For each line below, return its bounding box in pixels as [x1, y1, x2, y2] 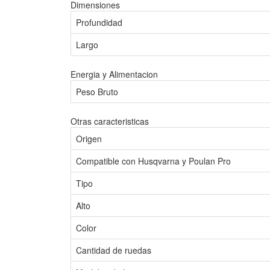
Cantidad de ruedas [76, 243, 151, 256]
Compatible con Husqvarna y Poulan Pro [76, 154, 231, 167]
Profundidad [76, 16, 122, 28]
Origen [76, 132, 102, 145]
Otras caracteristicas [71, 115, 149, 127]
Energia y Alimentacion [71, 67, 158, 80]
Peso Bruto [76, 85, 118, 98]
